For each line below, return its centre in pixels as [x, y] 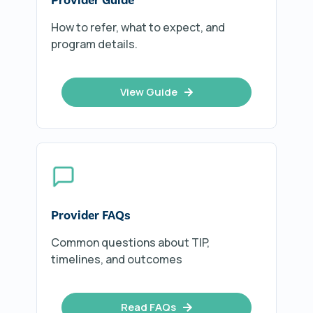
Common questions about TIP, [130, 242]
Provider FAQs [91, 215]
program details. [94, 44]
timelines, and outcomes [117, 259]
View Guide [148, 92]
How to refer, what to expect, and [138, 27]
